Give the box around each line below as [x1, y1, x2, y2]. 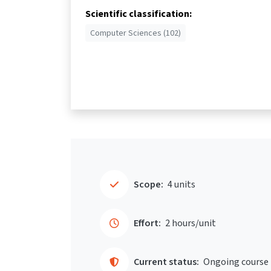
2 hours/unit [165, 217, 216, 230]
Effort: [134, 217, 161, 230]
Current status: [134, 255, 199, 269]
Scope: [134, 178, 163, 191]
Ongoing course [203, 255, 269, 269]
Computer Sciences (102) [90, 27, 181, 39]
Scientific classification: [85, 7, 192, 20]
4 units [168, 178, 195, 191]
